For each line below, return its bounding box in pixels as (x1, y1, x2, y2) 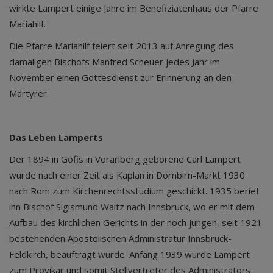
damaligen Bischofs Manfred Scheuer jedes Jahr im (9, 55, 220, 68)
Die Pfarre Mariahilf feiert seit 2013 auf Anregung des (9, 40, 234, 52)
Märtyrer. (9, 87, 49, 99)
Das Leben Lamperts (9, 131, 103, 143)
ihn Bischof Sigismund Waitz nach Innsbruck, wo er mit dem (9, 200, 255, 213)
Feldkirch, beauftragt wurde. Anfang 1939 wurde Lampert (9, 248, 250, 260)
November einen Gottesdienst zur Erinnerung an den (9, 71, 232, 83)
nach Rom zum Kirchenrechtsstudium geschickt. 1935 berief (9, 185, 259, 197)
